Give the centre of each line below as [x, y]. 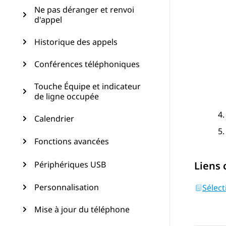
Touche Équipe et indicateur [88, 86]
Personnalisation [67, 187]
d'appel [48, 20]
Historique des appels [76, 42]
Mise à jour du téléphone [82, 209]
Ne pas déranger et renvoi [84, 10]
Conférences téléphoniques [87, 64]
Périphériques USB [70, 164]
